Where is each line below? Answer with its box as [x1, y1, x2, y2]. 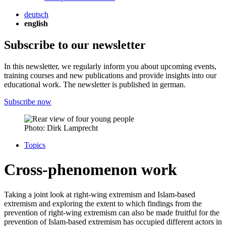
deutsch [24, 10, 48, 19]
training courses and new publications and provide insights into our [4, 71, 216, 80]
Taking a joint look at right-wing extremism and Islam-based [4, 190, 195, 199]
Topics [24, 140, 45, 149]
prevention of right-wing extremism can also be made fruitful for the [4, 208, 219, 217]
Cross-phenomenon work [4, 160, 177, 179]
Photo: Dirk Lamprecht [24, 123, 98, 132]
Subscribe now [4, 97, 51, 106]
